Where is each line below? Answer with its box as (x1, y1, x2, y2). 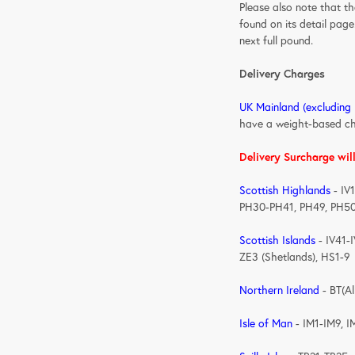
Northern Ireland (239, 282, 320, 297)
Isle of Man (239, 315, 293, 330)
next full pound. (239, 32, 314, 48)
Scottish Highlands (239, 182, 331, 197)
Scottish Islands (239, 232, 316, 247)
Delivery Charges (239, 66, 326, 81)
